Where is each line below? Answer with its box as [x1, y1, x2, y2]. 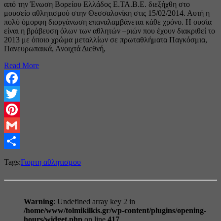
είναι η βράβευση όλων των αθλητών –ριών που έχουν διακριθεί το [4, 27, 215, 36]
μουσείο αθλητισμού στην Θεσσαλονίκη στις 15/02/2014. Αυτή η [4, 9, 210, 18]
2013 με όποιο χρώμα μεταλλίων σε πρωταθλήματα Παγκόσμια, [4, 36, 207, 44]
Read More [4, 61, 39, 70]
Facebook [4, 89, 35, 98]
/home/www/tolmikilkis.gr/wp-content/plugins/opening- [24, 206, 206, 215]
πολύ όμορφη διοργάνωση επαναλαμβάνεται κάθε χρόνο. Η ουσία [4, 18, 212, 27]
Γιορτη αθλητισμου [21, 158, 81, 167]
